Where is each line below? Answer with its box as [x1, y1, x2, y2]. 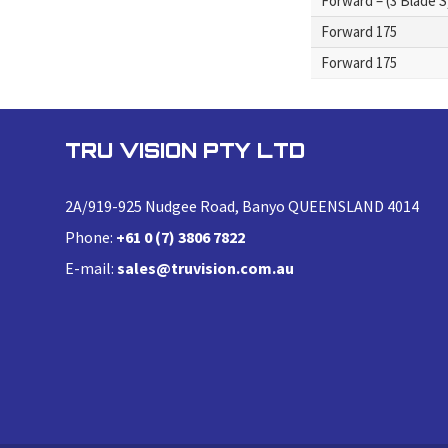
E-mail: [65, 258, 117, 278]
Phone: [65, 227, 116, 247]
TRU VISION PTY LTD [65, 138, 305, 163]
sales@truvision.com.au [117, 258, 294, 278]
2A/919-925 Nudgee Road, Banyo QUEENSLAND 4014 [65, 196, 419, 216]
